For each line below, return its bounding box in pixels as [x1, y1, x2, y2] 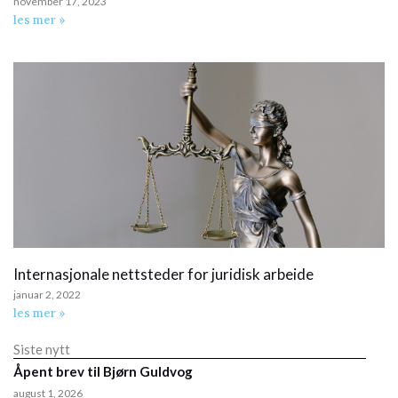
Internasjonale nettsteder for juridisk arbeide [13, 265, 314, 284]
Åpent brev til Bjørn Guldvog [13, 363, 193, 380]
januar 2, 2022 [13, 288, 81, 302]
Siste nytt [13, 341, 70, 358]
